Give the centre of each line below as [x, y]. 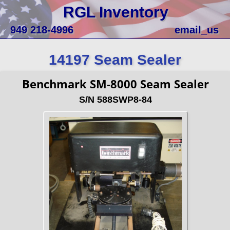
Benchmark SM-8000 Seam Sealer [116, 84]
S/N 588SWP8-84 [116, 100]
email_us [197, 30]
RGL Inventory [116, 12]
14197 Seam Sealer [115, 60]
